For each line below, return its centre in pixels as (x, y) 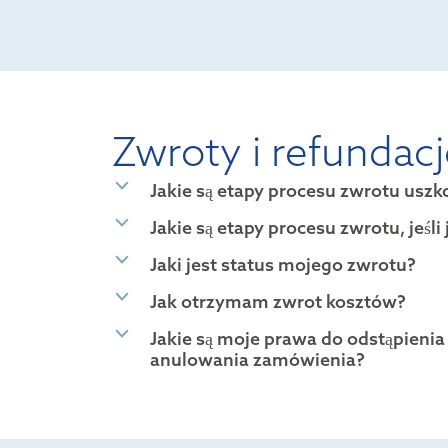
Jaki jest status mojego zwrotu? (283, 265)
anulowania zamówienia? (257, 360)
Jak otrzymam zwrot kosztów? (278, 302)
